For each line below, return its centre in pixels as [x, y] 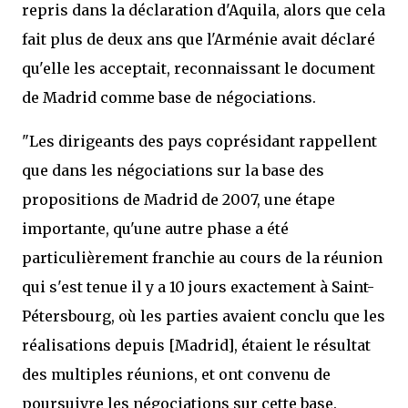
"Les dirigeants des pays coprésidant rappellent [199, 141]
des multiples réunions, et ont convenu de [176, 374]
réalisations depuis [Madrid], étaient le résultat [196, 345]
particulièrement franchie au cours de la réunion [202, 258]
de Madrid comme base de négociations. [169, 97]
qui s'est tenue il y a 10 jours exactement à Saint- [198, 287]
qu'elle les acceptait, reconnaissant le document [199, 68]
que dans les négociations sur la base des [173, 170]
